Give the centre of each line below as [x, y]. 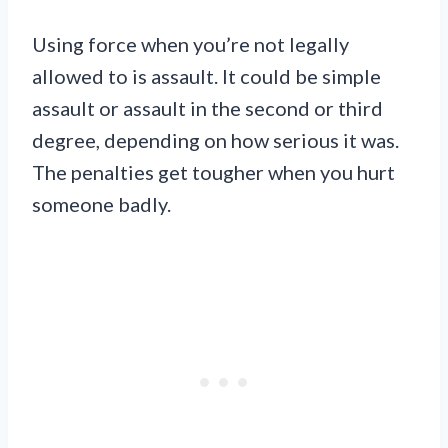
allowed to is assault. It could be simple [206, 76]
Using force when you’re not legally [190, 44]
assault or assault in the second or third [207, 108]
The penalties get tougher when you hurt [213, 172]
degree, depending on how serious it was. [215, 140]
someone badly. [101, 204]
